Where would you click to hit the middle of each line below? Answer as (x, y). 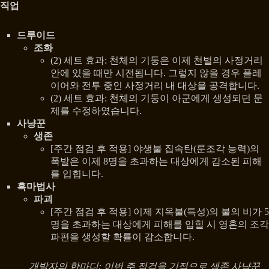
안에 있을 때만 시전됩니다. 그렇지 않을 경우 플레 (156, 73)
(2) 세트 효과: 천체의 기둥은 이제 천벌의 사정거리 (157, 60)
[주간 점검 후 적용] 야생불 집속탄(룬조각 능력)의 (155, 148)
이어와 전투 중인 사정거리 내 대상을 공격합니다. (155, 85)
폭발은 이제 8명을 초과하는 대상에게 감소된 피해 (156, 161)
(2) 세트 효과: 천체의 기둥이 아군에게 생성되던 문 (157, 98)
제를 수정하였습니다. (96, 110)
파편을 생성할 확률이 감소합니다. (122, 237)
